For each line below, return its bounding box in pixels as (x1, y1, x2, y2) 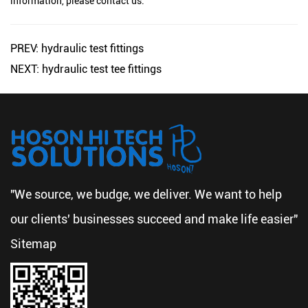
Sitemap (10, 236, 56, 251)
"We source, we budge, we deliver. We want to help (10, 187, 282, 201)
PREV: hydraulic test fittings (10, 42, 144, 55)
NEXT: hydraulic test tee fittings (10, 63, 162, 76)
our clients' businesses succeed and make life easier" (10, 212, 298, 226)
